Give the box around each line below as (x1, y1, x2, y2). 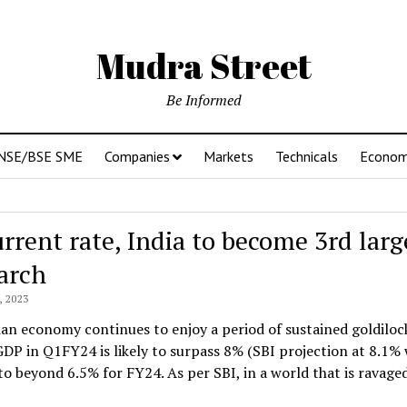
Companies (104, 147, 170, 165)
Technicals (275, 147, 338, 165)
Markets (203, 147, 253, 165)
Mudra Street (95, 43, 312, 89)
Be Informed (165, 90, 242, 110)
